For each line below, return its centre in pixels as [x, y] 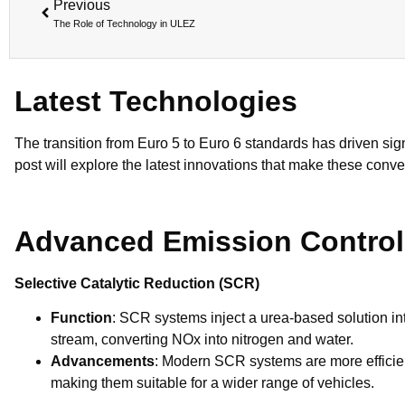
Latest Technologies [156, 101]
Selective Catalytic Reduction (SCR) [137, 283]
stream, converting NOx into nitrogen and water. [202, 340]
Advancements [103, 362]
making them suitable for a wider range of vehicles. [212, 383]
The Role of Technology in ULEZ [124, 23]
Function [81, 318]
